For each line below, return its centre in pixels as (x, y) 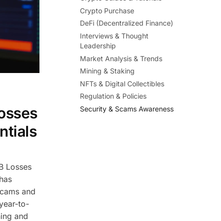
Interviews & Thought (114, 36)
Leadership (98, 45)
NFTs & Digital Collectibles (122, 83)
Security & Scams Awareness (127, 109)
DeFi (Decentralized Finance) (127, 23)
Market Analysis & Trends (121, 58)
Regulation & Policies (113, 96)
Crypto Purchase (107, 10)
